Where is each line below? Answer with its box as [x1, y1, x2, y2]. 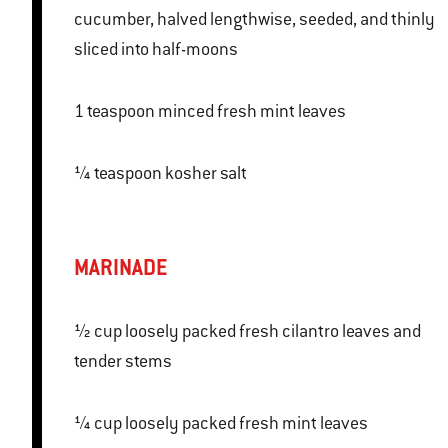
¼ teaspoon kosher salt [165, 162, 247, 185]
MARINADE [74, 254, 167, 282]
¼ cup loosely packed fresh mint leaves [125, 412, 368, 435]
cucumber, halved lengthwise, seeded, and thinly [74, 8, 435, 31]
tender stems [74, 350, 172, 373]
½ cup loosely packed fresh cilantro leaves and [74, 320, 94, 343]
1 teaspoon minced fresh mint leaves [158, 100, 346, 123]
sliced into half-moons [74, 38, 238, 61]
